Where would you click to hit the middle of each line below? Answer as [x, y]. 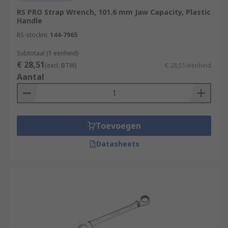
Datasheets [118, 144]
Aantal [31, 77]
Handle [30, 21]
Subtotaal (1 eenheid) [48, 53]
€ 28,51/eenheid [188, 65]
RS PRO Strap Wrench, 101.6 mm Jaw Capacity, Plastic [114, 12]
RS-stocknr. [33, 35]
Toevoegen [118, 126]
